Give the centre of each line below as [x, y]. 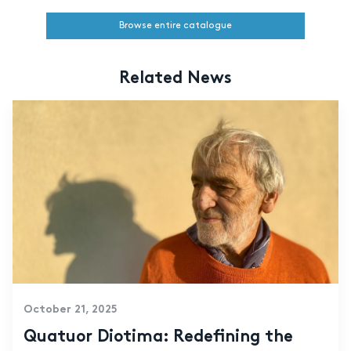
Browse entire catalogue [175, 26]
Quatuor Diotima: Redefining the [158, 337]
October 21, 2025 [70, 309]
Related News [175, 80]
